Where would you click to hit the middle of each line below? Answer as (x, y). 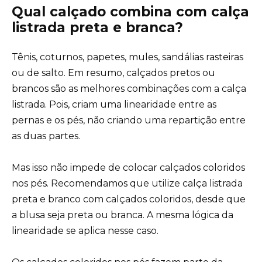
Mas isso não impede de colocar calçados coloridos (128, 167)
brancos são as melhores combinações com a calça (129, 88)
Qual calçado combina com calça (130, 11)
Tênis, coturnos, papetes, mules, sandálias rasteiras (127, 57)
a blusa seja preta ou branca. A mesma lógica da (123, 215)
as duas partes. (46, 136)
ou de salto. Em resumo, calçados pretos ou (113, 73)
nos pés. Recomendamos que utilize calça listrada (127, 183)
